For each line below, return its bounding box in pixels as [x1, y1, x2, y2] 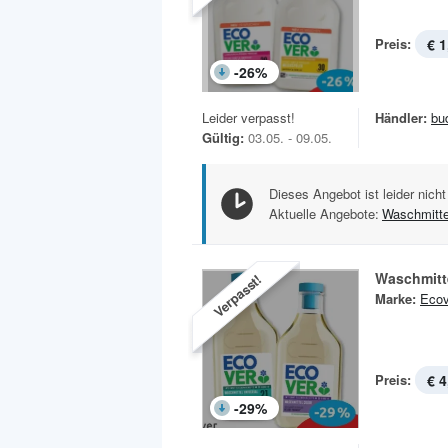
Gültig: [202, 128, 244, 148]
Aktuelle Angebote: [269, 204, 379, 224]
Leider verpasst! [202, 108, 295, 128]
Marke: [375, 289, 416, 309]
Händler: [375, 108, 427, 128]
